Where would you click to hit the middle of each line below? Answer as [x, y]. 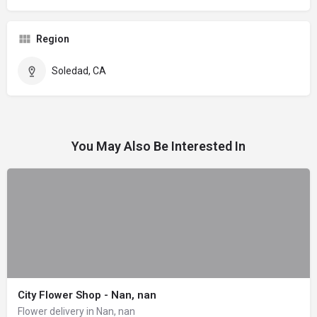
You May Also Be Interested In [158, 146]
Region [53, 39]
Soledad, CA [79, 70]
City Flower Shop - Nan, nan [87, 295]
